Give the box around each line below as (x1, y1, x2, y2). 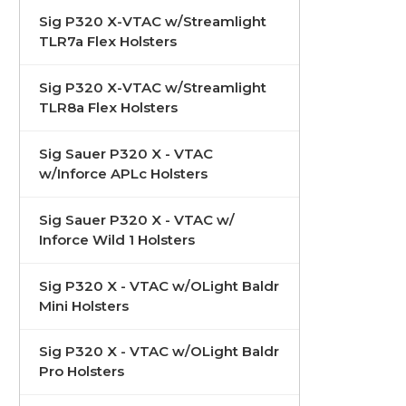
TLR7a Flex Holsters (39, 32, 177, 50)
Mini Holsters (39, 296, 129, 314)
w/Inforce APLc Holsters (39, 164, 208, 182)
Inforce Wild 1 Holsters (39, 230, 195, 248)
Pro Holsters (39, 362, 124, 381)
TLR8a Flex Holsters (39, 98, 178, 116)
